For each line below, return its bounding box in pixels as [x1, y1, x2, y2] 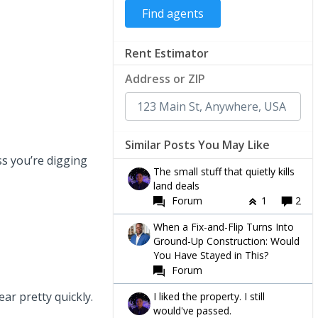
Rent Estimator [125, 45, 209, 61]
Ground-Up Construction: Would [153, 234, 300, 248]
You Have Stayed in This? [153, 248, 268, 262]
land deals [153, 178, 199, 192]
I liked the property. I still [153, 289, 265, 303]
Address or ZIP [125, 70, 205, 87]
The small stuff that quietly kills [153, 164, 295, 178]
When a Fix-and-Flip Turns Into [153, 219, 294, 234]
